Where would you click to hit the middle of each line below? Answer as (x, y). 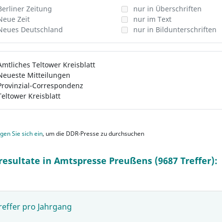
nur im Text (152, 19)
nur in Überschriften (167, 9)
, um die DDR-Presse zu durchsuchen (93, 134)
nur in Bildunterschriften (175, 29)
